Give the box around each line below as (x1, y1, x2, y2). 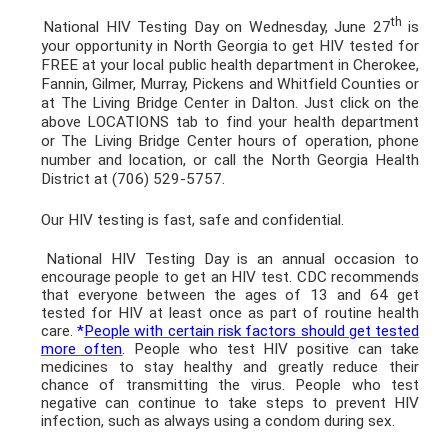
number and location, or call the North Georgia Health (40, 150, 420, 169)
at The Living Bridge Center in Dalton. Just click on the (40, 93, 420, 112)
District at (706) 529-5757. (40, 169, 225, 188)
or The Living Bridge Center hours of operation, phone (40, 131, 420, 150)
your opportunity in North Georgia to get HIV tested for (40, 36, 420, 55)
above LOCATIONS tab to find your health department (40, 112, 420, 131)
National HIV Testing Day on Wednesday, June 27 (43, 17, 391, 36)
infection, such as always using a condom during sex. (40, 412, 395, 431)
